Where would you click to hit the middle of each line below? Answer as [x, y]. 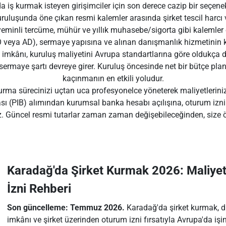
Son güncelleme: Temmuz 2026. [66, 208]
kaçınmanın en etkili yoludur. [113, 78]
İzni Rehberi [39, 189]
